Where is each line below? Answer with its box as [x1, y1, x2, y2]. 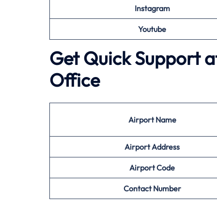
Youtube [138, 24, 166, 34]
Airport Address [124, 142, 180, 152]
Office [49, 68, 100, 92]
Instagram [134, 3, 170, 13]
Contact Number [123, 184, 181, 193]
